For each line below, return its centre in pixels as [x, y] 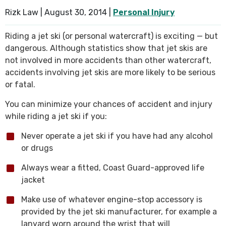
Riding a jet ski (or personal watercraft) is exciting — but [111, 36]
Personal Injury [144, 12]
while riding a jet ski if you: [56, 116]
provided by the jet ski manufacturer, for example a [119, 212]
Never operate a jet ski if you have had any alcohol [117, 136]
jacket [33, 180]
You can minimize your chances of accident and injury [109, 104]
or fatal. [20, 84]
